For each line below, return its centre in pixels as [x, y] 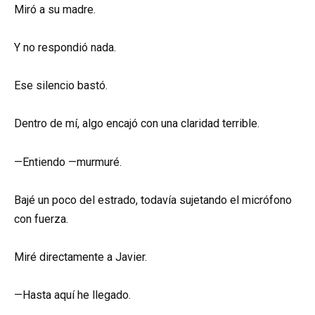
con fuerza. [41, 219]
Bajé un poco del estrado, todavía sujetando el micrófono [153, 200]
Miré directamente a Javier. [81, 257]
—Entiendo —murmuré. [68, 162]
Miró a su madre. [55, 9]
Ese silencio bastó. [61, 86]
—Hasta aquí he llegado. [72, 295]
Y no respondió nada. [65, 48]
